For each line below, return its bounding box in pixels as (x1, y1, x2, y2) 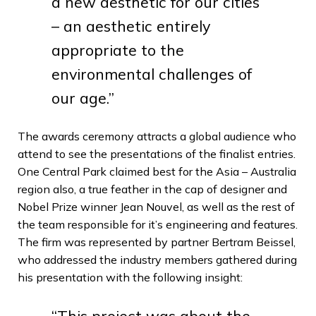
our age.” (51, 87, 114, 107)
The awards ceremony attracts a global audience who (18, 128, 296, 143)
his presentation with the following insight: (18, 269, 243, 284)
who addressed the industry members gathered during (18, 252, 297, 267)
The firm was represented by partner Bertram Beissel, (18, 234, 296, 249)
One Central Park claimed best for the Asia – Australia (18, 164, 296, 178)
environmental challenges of (51, 63, 252, 83)
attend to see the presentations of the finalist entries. (18, 146, 296, 161)
